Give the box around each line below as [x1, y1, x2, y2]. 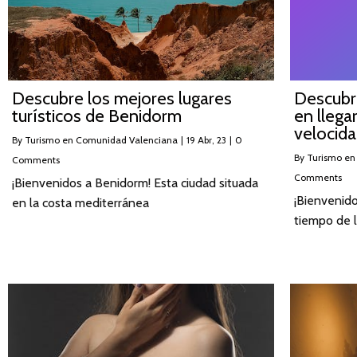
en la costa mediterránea [12, 194, 149, 210]
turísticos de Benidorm [12, 104, 182, 127]
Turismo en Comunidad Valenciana [25, 133, 178, 146]
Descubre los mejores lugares [12, 87, 232, 109]
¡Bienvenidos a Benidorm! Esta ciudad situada [12, 175, 258, 190]
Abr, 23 [198, 133, 226, 146]
